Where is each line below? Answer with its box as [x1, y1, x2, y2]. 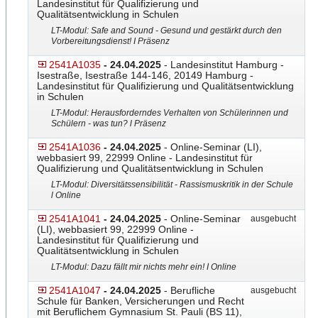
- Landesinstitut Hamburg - [161, 59, 284, 70]
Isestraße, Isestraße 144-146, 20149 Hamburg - [37, 70, 253, 81]
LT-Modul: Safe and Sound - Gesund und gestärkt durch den [51, 26, 282, 35]
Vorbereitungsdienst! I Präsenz [51, 36, 170, 46]
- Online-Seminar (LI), [161, 141, 262, 153]
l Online [51, 190, 81, 200]
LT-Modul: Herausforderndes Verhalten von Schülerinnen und [51, 108, 288, 118]
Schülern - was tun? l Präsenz [51, 119, 166, 128]
